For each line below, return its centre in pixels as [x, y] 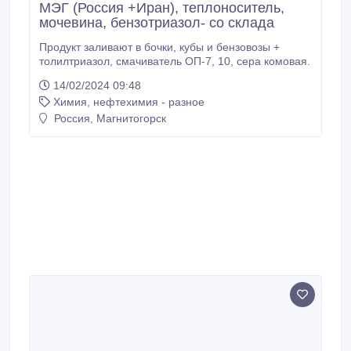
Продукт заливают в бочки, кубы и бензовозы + [109, 47]
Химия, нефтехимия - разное [129, 102]
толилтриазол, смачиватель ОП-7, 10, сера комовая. [273, 61]
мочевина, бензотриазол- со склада [157, 23]
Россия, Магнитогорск [109, 118]
